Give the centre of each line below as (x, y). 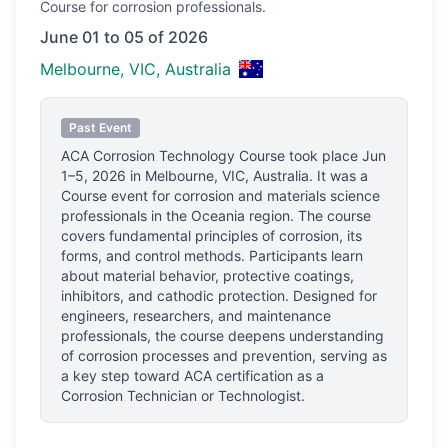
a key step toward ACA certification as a (192, 375)
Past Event (100, 127)
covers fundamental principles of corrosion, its (211, 235)
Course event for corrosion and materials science (220, 195)
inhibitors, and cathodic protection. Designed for (219, 295)
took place (323, 155)
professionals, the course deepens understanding (222, 335)
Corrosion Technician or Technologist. (183, 395)
